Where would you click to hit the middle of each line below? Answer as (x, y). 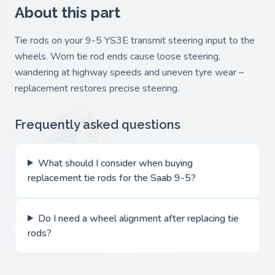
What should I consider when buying (115, 163)
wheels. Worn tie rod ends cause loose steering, (118, 56)
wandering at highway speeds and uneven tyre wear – (129, 72)
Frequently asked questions (98, 124)
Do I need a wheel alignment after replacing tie (138, 218)
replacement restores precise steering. (97, 88)
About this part (68, 12)
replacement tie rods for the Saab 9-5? (112, 178)
